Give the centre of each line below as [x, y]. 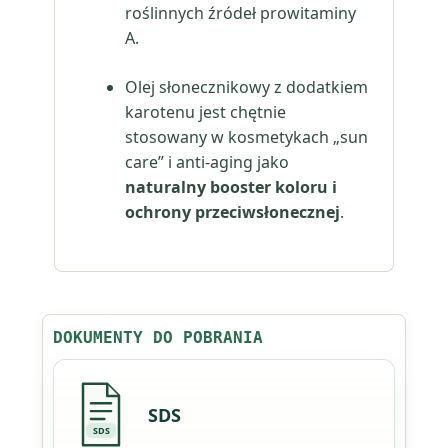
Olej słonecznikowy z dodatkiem [246, 87]
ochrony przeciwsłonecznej [232, 212]
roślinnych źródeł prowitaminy [240, 13]
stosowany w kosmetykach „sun [246, 137]
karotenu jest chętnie [205, 112]
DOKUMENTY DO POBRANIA [158, 337]
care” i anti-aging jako [207, 162]
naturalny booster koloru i [231, 187]
